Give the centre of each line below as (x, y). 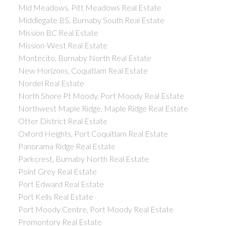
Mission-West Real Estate (63, 45)
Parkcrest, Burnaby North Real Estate (83, 158)
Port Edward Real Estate (61, 184)
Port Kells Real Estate (55, 196)
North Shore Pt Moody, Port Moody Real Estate (101, 95)
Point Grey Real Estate (57, 171)
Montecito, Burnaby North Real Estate (84, 58)
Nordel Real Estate (51, 83)
